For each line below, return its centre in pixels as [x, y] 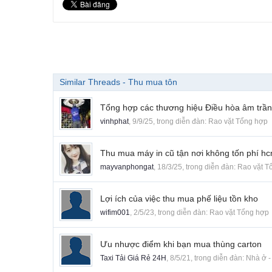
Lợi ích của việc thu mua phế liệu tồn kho [179, 199]
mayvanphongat [127, 167]
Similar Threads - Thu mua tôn [118, 82]
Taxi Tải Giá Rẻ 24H [133, 258]
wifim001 [115, 213]
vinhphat [114, 122]
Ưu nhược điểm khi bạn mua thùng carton [181, 244]
